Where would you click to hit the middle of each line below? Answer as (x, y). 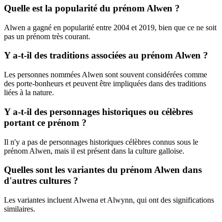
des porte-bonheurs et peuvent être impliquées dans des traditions (105, 84)
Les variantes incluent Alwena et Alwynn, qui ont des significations (109, 200)
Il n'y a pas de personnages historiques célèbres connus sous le (101, 142)
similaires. (20, 209)
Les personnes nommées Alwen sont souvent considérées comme (106, 75)
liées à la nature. (29, 93)
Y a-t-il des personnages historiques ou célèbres (98, 111)
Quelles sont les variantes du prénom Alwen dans (103, 170)
